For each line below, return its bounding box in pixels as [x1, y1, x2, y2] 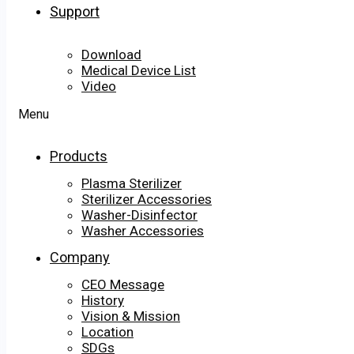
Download [81, 47, 141, 63]
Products [50, 148, 107, 165]
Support [50, 3, 100, 21]
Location [81, 324, 134, 341]
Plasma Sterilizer [81, 175, 182, 192]
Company [50, 249, 110, 266]
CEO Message [81, 277, 164, 293]
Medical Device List [81, 62, 196, 79]
